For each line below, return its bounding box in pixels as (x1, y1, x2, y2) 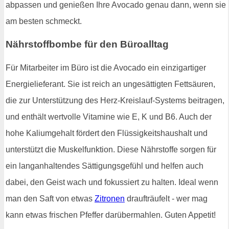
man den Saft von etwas (6, 194, 95, 203)
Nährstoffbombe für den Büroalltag (6, 39, 169, 50)
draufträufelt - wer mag (125, 194, 208, 203)
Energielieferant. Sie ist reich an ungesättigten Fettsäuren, (6, 80, 215, 89)
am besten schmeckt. (6, 16, 82, 26)
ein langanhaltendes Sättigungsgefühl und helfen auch (6, 162, 203, 171)
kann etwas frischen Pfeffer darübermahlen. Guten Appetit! (6, 211, 216, 220)
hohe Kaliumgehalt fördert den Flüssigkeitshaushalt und (6, 129, 208, 138)
